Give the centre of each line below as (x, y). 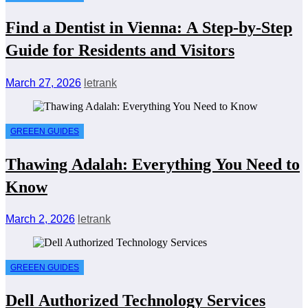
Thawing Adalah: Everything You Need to (153, 164)
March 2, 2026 (40, 219)
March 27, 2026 (43, 82)
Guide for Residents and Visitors (120, 51)
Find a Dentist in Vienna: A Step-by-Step (149, 28)
